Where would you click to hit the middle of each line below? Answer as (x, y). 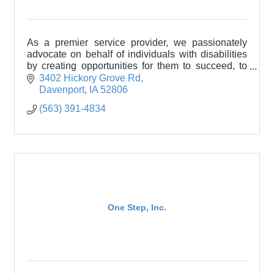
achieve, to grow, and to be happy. (100, 78)
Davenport (62, 90)
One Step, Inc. (137, 207)
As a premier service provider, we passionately (137, 43)
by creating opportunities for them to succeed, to (137, 66)
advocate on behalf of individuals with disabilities (137, 54)
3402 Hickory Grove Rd (90, 78)
